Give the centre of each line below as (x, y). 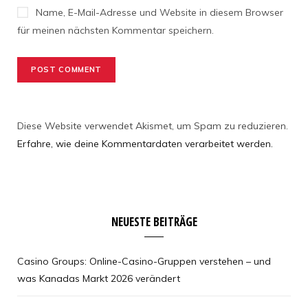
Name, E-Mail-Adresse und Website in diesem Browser (159, 13)
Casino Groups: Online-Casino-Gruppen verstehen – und (144, 262)
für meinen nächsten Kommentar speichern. (115, 31)
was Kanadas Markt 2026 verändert (99, 279)
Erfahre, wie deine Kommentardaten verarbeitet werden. (145, 144)
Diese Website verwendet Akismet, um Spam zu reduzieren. (153, 126)
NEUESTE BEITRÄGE (154, 222)
